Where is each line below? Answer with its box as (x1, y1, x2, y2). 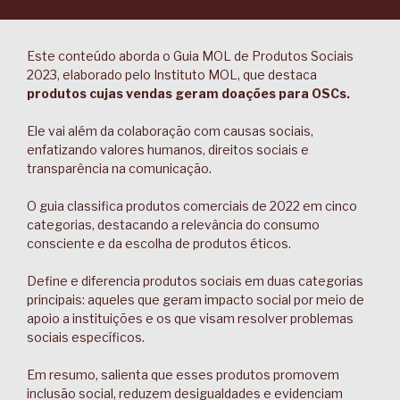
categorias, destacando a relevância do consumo (27, 217, 320, 232)
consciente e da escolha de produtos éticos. (27, 236, 291, 251)
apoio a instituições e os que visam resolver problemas (27, 311, 354, 326)
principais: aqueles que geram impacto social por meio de (27, 292, 364, 307)
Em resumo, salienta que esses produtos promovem (27, 367, 339, 382)
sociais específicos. (27, 329, 145, 345)
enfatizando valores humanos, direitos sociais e (27, 142, 309, 157)
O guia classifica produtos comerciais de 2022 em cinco (27, 198, 357, 213)
